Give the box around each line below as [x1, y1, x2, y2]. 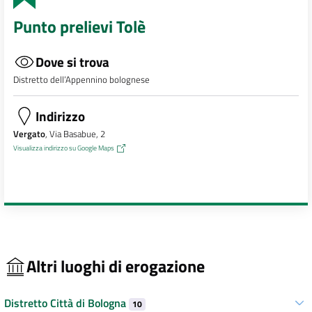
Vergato [13, 126, 45, 141]
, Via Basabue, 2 [45, 126, 105, 141]
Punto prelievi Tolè [13, 14, 146, 40]
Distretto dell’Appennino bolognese [13, 72, 150, 87]
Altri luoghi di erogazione [26, 253, 205, 279]
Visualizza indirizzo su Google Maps [13, 141, 114, 153]
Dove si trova [35, 52, 109, 72]
